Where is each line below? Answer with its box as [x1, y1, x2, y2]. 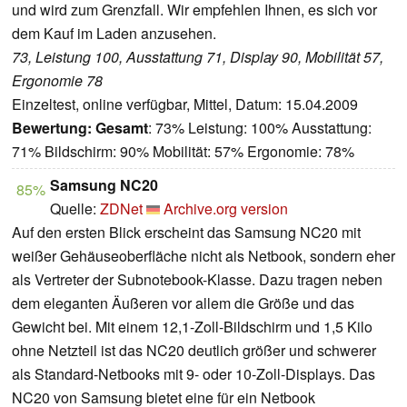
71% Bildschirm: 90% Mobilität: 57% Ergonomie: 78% [12, 141, 354, 163]
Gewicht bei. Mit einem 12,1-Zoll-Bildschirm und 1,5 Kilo [12, 316, 372, 338]
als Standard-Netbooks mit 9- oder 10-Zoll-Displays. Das [12, 363, 375, 385]
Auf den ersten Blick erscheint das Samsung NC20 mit [12, 222, 361, 243]
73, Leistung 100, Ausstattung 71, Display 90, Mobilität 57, [12, 46, 383, 68]
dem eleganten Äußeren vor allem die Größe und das [12, 293, 354, 314]
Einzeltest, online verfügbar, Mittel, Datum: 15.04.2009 [12, 94, 358, 115]
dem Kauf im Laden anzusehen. [12, 23, 216, 45]
